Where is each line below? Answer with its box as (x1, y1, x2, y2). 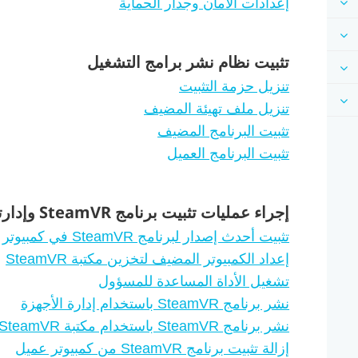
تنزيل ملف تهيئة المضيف (144, 100, 290, 117)
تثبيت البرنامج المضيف (157, 122, 290, 139)
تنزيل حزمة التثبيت (179, 78, 290, 94)
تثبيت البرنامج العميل (167, 145, 290, 161)
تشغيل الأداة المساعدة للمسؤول (98, 272, 290, 289)
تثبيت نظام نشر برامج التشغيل (87, 50, 290, 73)
